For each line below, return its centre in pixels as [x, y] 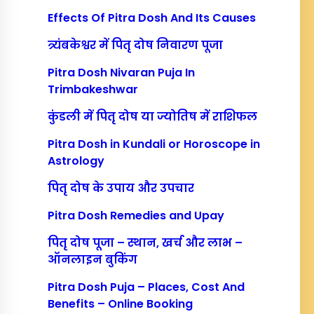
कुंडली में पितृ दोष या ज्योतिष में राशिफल [153, 116]
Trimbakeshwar [93, 89]
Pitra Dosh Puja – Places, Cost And [146, 287]
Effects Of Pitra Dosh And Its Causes [152, 18]
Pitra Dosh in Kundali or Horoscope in [154, 144]
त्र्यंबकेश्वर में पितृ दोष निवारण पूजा [136, 45]
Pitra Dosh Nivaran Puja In [122, 72]
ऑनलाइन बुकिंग [93, 259]
